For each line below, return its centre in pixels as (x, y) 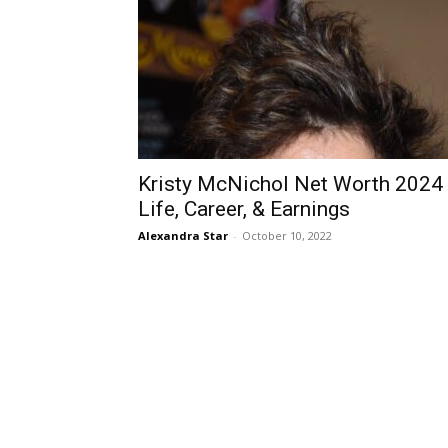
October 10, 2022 (287, 235)
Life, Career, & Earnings (244, 209)
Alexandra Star (183, 235)
